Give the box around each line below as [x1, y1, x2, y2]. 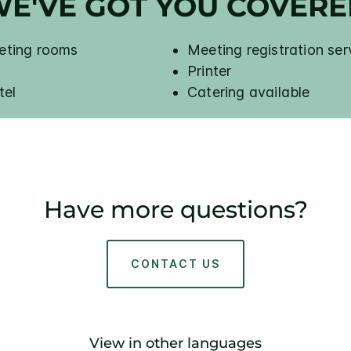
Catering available [187, 83, 310, 100]
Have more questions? [43, 194, 308, 224]
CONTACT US [131, 256, 220, 270]
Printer [187, 62, 232, 79]
